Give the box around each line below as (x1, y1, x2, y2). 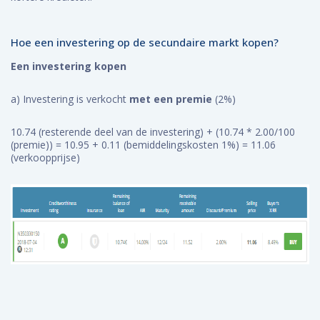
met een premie (129, 92, 212, 106)
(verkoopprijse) (11, 151, 80, 164)
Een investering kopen (11, 59, 126, 73)
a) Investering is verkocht (11, 92, 129, 106)
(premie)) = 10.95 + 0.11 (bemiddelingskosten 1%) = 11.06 (11, 138, 276, 151)
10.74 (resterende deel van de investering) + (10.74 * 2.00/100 (11, 125, 295, 139)
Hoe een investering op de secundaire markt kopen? (11, 35, 279, 49)
